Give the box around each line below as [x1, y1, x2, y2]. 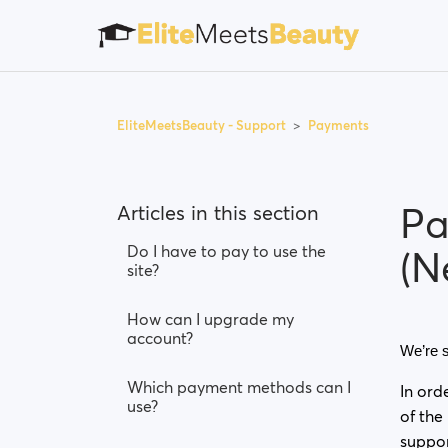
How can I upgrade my [127, 309, 294, 329]
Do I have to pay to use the [127, 241, 326, 261]
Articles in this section [117, 200, 319, 226]
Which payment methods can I [127, 377, 351, 397]
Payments [308, 116, 369, 134]
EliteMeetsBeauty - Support [117, 116, 289, 134]
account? [127, 328, 193, 348]
